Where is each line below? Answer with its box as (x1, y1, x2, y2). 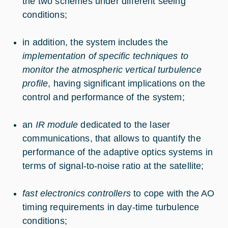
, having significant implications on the (48, 78, 206, 89)
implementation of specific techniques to (22, 51, 189, 62)
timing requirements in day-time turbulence (22, 202, 199, 213)
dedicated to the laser (80, 120, 170, 130)
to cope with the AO (131, 188, 215, 199)
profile (22, 78, 48, 89)
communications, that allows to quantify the (22, 133, 201, 144)
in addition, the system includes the (22, 37, 168, 48)
